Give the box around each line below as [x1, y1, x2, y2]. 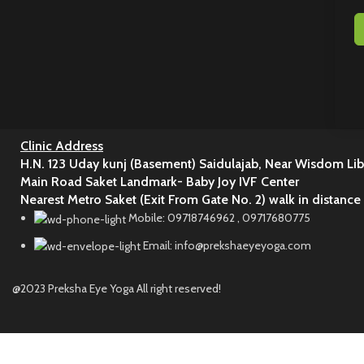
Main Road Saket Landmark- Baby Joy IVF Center [20, 174, 302, 190]
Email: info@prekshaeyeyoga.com [143, 237, 311, 253]
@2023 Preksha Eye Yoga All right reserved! [12, 281, 221, 297]
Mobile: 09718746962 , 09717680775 [128, 210, 310, 226]
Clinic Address [20, 138, 103, 154]
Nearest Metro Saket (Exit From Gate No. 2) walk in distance [20, 192, 361, 208]
